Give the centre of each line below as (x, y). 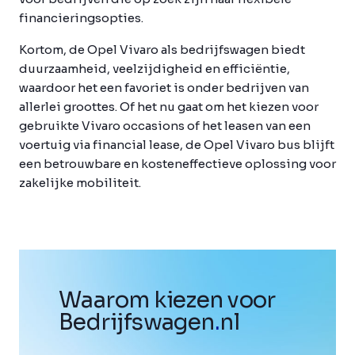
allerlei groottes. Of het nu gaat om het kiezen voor (169, 106)
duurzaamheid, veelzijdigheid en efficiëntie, (155, 68)
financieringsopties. (81, 17)
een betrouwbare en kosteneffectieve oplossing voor (177, 163)
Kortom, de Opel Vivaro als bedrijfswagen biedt (162, 49)
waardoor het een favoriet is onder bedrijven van (164, 87)
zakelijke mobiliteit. (80, 182)
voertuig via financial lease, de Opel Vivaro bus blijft (177, 144)
